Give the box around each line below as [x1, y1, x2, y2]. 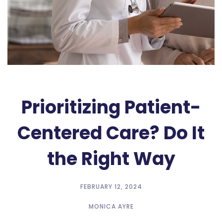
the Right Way [47, 146, 175, 172]
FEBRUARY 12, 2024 [80, 182, 142, 191]
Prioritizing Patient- [21, 95, 201, 120]
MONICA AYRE [88, 202, 134, 211]
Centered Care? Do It [17, 120, 205, 146]
